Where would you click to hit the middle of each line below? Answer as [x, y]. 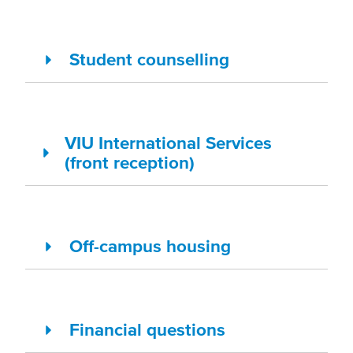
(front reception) [130, 163]
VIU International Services [169, 143]
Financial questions [147, 330]
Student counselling [149, 59]
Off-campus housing [150, 246]
